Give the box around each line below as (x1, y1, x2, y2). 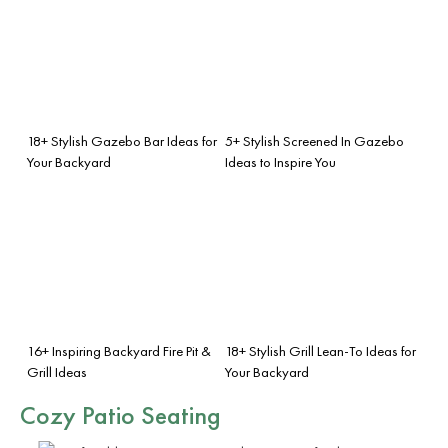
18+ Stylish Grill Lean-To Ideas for (225, 341, 416, 360)
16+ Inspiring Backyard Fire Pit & (27, 341, 211, 360)
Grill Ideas (27, 362, 87, 381)
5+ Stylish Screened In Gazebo (225, 131, 404, 150)
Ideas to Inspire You (225, 152, 336, 171)
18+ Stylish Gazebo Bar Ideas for (27, 131, 217, 150)
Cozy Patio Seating (20, 397, 221, 432)
